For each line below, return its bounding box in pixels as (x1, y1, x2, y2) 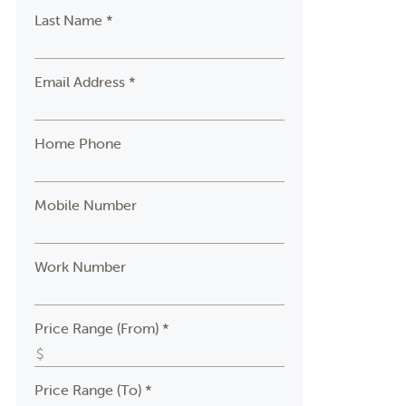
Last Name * (34, 11, 113, 29)
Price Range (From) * (34, 319, 169, 337)
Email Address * (34, 72, 136, 91)
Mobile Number (34, 196, 137, 214)
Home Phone (34, 134, 121, 152)
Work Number (34, 257, 126, 275)
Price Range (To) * (34, 381, 152, 399)
